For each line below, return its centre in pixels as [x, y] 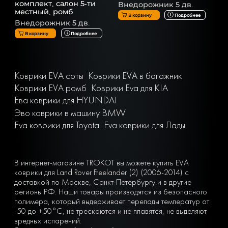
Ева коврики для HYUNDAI [66, 100]
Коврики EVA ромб [50, 88]
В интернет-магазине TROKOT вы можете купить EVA [102, 163]
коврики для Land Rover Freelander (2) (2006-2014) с [102, 173]
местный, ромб [44, 11]
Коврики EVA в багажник [135, 76]
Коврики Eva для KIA [130, 88]
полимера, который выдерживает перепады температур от [112, 202]
